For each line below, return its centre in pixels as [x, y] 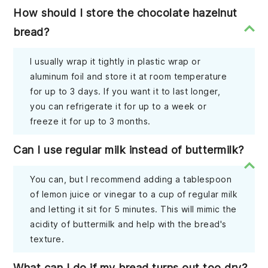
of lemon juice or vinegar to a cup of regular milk [134, 194]
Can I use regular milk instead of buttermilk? [129, 150]
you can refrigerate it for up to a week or [118, 106]
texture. [47, 239]
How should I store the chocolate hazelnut [125, 13]
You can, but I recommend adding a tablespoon [131, 179]
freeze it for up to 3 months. [90, 121]
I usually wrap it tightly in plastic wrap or [115, 61]
